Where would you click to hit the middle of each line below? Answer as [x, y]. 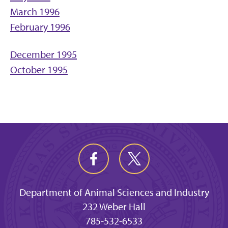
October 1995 [39, 70]
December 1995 [44, 54]
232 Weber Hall [114, 207]
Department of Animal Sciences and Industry [114, 192]
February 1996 [40, 27]
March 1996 [35, 12]
